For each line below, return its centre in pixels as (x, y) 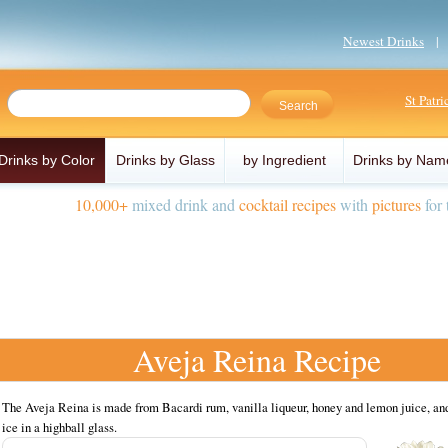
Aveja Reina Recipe (257, 359)
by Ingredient (284, 160)
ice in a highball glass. (59, 427)
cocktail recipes (287, 204)
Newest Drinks (383, 41)
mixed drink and (183, 204)
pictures (396, 204)
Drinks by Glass (165, 160)
